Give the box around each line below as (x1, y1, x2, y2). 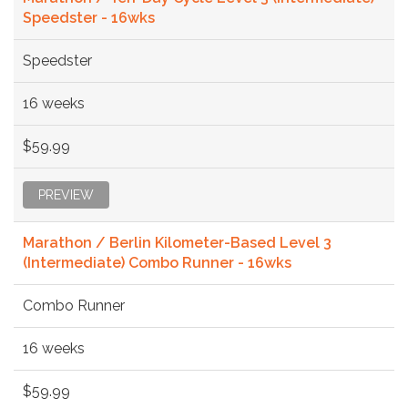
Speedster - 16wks (23, 8, 155, 26)
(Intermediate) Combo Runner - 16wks (23, 253, 291, 271)
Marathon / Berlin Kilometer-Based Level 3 (23, 233, 331, 251)
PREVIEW (38, 187, 94, 202)
